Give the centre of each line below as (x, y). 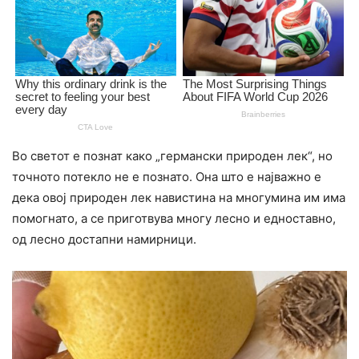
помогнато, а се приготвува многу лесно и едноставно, (174, 219)
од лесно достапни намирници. (104, 240)
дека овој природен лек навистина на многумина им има (179, 198)
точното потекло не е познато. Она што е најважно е (167, 177)
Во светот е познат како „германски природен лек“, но (172, 156)
